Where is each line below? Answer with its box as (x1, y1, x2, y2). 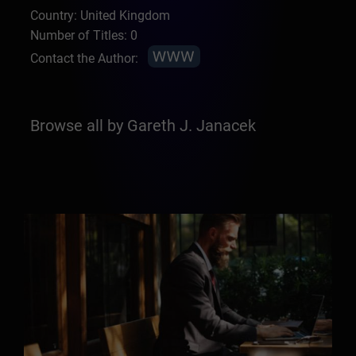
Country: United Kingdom (30, 8, 171, 23)
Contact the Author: (30, 50, 139, 66)
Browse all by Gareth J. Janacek (30, 116, 257, 135)
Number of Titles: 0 (30, 28, 138, 43)
